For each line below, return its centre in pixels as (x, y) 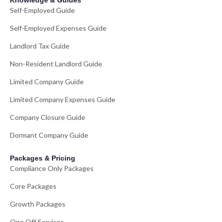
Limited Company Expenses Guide (63, 100)
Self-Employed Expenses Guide (58, 28)
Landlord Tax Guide (40, 46)
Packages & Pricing (43, 158)
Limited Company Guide (47, 82)
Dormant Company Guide (49, 135)
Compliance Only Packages (52, 168)
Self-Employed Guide (42, 10)
